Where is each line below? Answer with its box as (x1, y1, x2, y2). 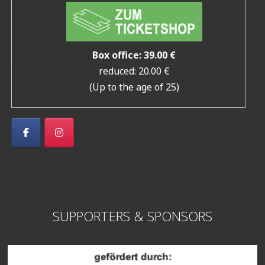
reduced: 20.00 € (98, 64, 170, 78)
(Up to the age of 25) (89, 80, 179, 94)
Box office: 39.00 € (92, 49, 176, 62)
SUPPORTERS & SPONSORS (52, 206, 212, 230)
